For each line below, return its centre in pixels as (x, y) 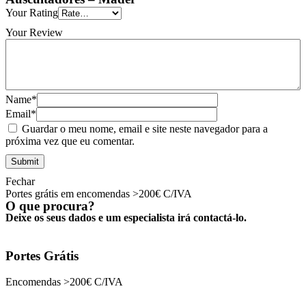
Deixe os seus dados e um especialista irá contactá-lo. (126, 218)
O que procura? (50, 206)
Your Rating (32, 13)
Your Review (34, 33)
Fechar (20, 182)
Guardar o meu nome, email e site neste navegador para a (145, 129)
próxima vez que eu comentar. (70, 141)
